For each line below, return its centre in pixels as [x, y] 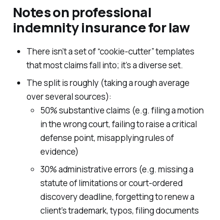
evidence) [59, 152]
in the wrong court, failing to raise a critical [118, 124]
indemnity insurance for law [101, 27]
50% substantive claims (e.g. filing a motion [122, 110]
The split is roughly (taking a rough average [108, 83]
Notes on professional [82, 12]
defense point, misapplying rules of [107, 138]
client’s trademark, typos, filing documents [119, 211]
